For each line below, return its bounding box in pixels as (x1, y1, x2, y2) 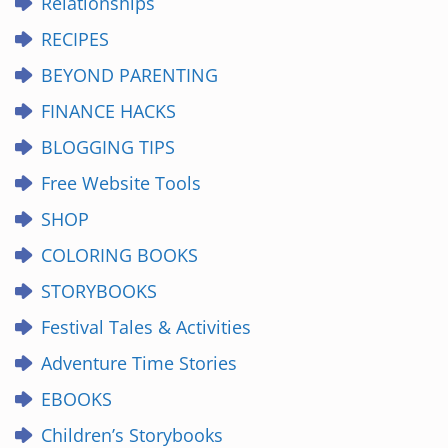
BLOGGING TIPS (41, 135, 175, 159)
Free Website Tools (41, 171, 201, 195)
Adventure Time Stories (41, 351, 237, 375)
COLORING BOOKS (41, 243, 198, 267)
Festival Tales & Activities (41, 315, 251, 339)
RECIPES (41, 27, 109, 51)
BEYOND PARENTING (41, 63, 218, 87)
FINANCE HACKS (41, 99, 176, 123)
